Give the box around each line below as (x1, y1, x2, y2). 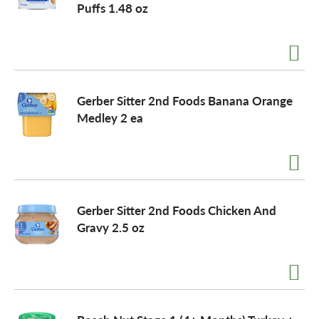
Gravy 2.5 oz (77, 219, 145, 236)
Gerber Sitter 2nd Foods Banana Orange (77, 92, 293, 109)
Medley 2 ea (77, 109, 143, 126)
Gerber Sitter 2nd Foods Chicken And (77, 202, 276, 219)
